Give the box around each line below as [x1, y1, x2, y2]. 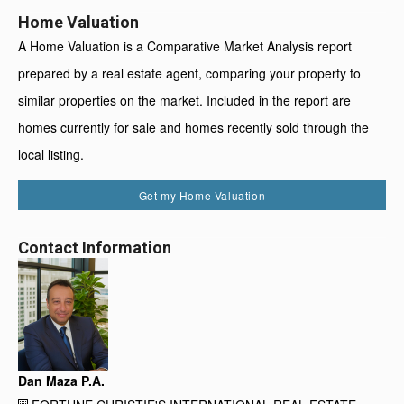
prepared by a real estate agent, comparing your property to [18, 63, 361, 82]
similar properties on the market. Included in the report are [18, 90, 351, 109]
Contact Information [18, 237, 171, 257]
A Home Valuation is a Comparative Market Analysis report [18, 36, 352, 55]
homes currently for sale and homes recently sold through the [18, 117, 369, 136]
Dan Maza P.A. [18, 371, 105, 390]
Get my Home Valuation [138, 187, 266, 203]
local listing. [18, 144, 84, 163]
